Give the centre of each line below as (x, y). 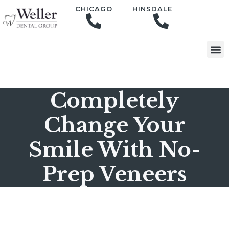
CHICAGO (94, 8)
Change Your (114, 125)
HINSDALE (153, 8)
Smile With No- (114, 150)
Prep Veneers (114, 174)
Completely (114, 101)
